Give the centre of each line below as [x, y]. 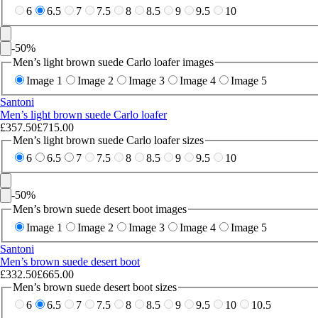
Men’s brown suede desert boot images [100, 209]
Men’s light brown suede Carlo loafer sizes [108, 140]
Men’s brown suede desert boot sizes [95, 287]
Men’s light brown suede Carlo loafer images [113, 62]
